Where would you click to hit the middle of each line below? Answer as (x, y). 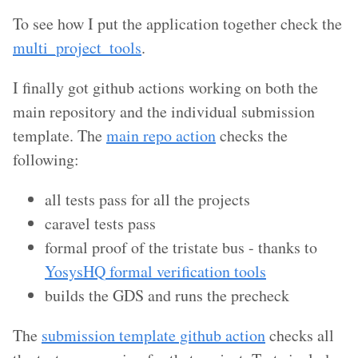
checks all (300, 335)
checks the (252, 135)
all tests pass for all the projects (147, 199)
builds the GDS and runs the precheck (167, 295)
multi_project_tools (77, 47)
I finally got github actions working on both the (165, 87)
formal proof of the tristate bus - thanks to (181, 247)
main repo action (161, 135)
